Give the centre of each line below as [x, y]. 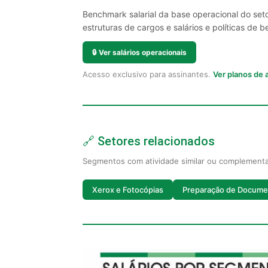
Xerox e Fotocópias [128, 189]
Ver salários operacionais [143, 52]
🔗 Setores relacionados [149, 141]
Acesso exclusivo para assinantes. [148, 74]
